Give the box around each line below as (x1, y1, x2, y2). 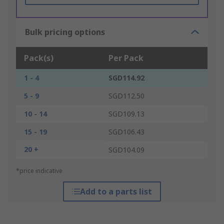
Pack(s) (24, 52, 53, 64)
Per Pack (108, 52, 143, 64)
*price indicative (16, 166, 62, 175)
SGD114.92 (108, 73, 144, 83)
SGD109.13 (108, 109, 144, 119)
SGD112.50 (108, 91, 144, 101)
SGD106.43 (108, 127, 144, 137)
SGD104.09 (108, 145, 144, 155)
